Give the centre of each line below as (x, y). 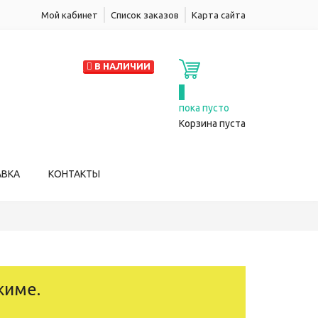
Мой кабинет (70, 15)
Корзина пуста (212, 124)
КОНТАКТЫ (74, 174)
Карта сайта (219, 15)
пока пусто (204, 108)
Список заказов (145, 15)
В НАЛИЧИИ (122, 66)
